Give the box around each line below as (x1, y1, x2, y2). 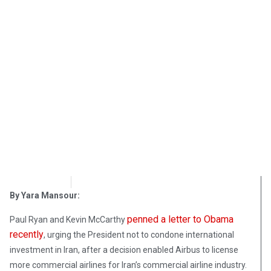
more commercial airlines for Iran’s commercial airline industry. (10, 260, 247, 270)
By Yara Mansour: (10, 190, 80, 200)
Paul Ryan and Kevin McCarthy (10, 214, 127, 224)
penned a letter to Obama (127, 213, 233, 225)
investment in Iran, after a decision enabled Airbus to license (10, 244, 238, 255)
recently (10, 228, 44, 240)
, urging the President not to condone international (44, 229, 234, 240)
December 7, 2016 (93, 175, 171, 188)
